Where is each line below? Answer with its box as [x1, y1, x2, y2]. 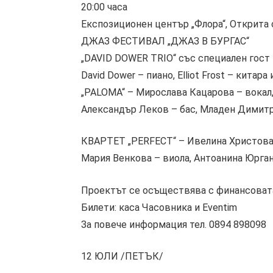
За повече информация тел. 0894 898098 [81, 218, 266, 230]
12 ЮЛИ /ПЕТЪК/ [81, 250, 163, 263]
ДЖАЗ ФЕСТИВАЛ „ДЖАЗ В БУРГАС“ [81, 35, 249, 47]
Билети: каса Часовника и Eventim [81, 201, 237, 213]
